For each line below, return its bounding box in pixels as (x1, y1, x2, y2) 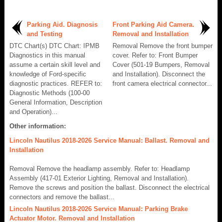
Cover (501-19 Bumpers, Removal (112, 60, 210, 68)
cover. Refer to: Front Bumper (112, 51, 198, 59)
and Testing (27, 30, 62, 38)
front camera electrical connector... (112, 79, 212, 87)
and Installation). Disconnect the (112, 70, 205, 78)
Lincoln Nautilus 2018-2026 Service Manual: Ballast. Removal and (9, 136, 210, 144)
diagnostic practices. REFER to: (9, 79, 102, 87)
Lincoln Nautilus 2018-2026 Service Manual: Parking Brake (9, 205, 188, 213)
